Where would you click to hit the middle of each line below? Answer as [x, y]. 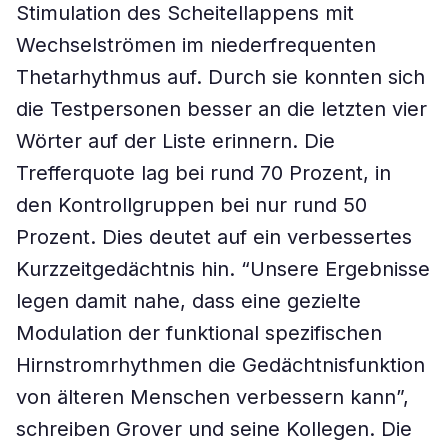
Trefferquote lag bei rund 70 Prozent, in [203, 173]
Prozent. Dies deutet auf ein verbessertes [214, 237]
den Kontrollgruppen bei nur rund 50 [191, 205]
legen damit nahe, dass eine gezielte [188, 301]
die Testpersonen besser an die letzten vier [221, 109]
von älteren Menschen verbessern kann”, [212, 397]
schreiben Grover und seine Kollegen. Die [214, 429]
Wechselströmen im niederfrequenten [196, 45]
